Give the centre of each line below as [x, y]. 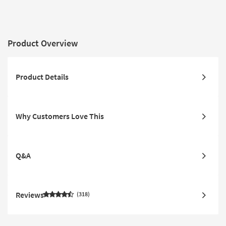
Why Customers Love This [60, 116]
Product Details [42, 76]
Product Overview [43, 43]
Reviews [30, 194]
